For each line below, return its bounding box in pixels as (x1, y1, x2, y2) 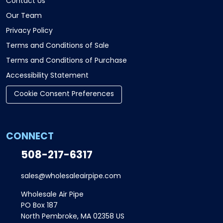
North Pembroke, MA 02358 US (21, 213, 124, 221)
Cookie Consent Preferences (14, 91, 114, 99)
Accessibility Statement (6, 72, 89, 80)
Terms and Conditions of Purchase (6, 57, 127, 65)
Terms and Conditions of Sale (6, 42, 109, 50)
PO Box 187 (21, 202, 58, 210)
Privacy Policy (6, 27, 53, 35)
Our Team (6, 12, 42, 20)
